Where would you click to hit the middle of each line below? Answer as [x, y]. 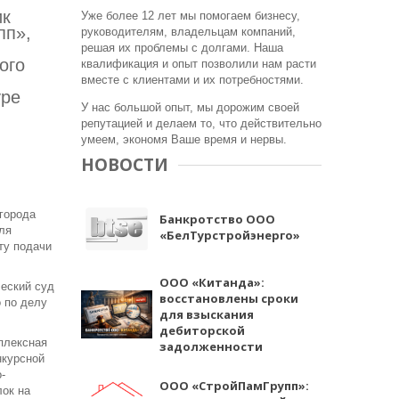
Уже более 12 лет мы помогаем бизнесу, [191, 16]
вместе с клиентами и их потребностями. [192, 80]
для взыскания [207, 314]
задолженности [211, 346]
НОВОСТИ [125, 165]
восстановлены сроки [229, 298]
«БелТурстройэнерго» [230, 235]
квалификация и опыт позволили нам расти [199, 64]
